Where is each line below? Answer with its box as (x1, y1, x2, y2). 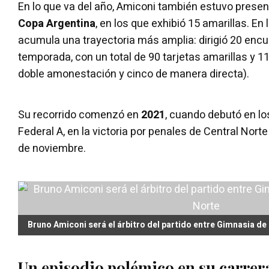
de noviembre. (18, 140, 86, 157)
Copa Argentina (18, 15, 95, 32)
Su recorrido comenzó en (18, 106, 141, 123)
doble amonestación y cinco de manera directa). (18, 65, 249, 82)
